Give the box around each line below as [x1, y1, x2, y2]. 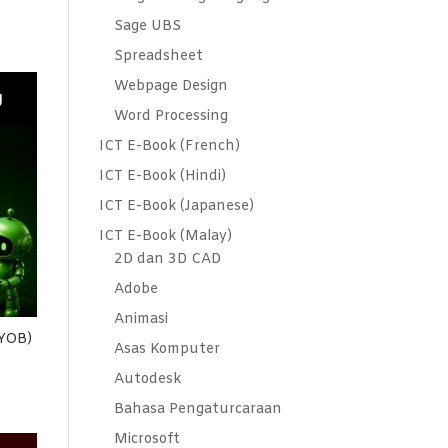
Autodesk [113, 370, 181, 389]
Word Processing [113, 107, 228, 126]
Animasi [113, 310, 168, 329]
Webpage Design [113, 77, 228, 96]
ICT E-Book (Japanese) [98, 197, 254, 216]
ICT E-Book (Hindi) [98, 167, 226, 186]
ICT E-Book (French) [98, 137, 240, 156]
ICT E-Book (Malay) [98, 227, 232, 246]
